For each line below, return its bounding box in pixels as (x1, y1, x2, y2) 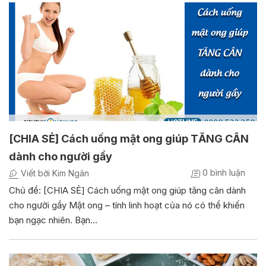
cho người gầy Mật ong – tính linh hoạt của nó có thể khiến (9, 199, 245, 211)
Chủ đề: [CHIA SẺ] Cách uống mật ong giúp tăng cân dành (9, 185, 246, 197)
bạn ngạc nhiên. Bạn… (9, 214, 97, 226)
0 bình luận (200, 167, 245, 178)
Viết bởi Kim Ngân (18, 168, 89, 179)
